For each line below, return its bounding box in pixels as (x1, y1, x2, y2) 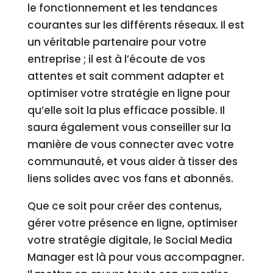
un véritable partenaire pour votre (27, 35, 207, 49)
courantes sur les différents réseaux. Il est (27, 18, 244, 32)
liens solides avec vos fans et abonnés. (27, 171, 233, 186)
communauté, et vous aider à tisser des (27, 154, 238, 169)
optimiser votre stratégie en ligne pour (27, 86, 230, 101)
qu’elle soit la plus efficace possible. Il (27, 103, 225, 118)
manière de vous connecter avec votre (27, 137, 234, 152)
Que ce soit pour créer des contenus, (27, 199, 222, 213)
